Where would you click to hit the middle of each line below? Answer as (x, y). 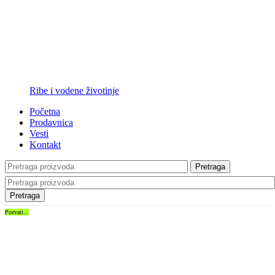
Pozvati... (17, 212)
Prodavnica (51, 123)
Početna (45, 112)
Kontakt (45, 145)
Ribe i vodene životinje (74, 91)
